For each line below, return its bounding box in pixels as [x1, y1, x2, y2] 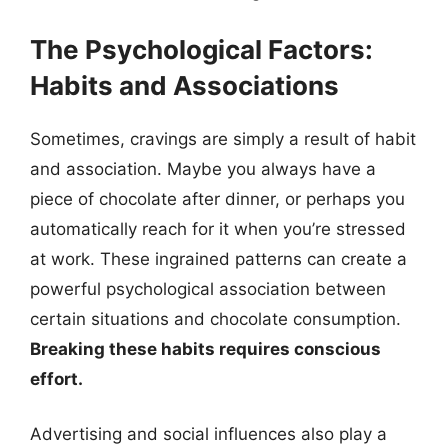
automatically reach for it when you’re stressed [30, 218, 406, 239]
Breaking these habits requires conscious [30, 338, 381, 359]
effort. [30, 368, 83, 389]
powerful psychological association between [30, 278, 386, 299]
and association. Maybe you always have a [30, 158, 376, 179]
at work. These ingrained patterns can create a [30, 248, 407, 269]
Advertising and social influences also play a [30, 424, 387, 444]
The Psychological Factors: [30, 33, 373, 65]
